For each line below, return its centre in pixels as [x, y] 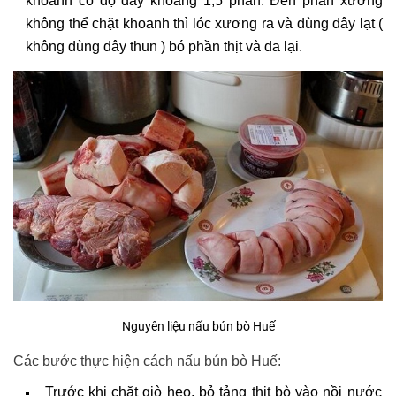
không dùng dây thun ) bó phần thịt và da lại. [164, 46]
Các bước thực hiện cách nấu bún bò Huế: [147, 362]
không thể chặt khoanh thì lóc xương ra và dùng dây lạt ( [204, 23]
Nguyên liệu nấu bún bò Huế [198, 327]
